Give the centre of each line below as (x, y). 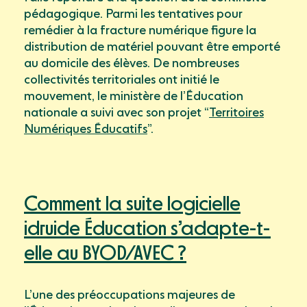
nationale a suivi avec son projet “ (116, 113)
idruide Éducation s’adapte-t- (147, 230)
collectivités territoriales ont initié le (122, 80)
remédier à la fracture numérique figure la (140, 31)
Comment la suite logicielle (132, 205)
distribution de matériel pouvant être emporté (152, 47)
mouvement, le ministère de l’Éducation (134, 97)
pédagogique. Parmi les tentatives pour (133, 14)
